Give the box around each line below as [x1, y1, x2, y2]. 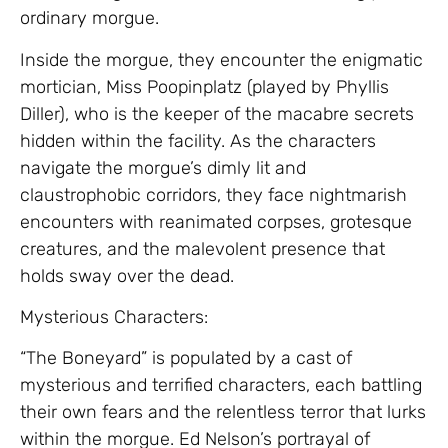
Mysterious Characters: [20, 305, 208, 328]
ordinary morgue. [20, 7, 159, 30]
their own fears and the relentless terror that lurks [20, 401, 426, 424]
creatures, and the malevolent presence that [20, 237, 385, 260]
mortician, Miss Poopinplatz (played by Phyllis [20, 75, 389, 98]
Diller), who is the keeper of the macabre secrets [20, 102, 414, 125]
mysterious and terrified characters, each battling [20, 374, 422, 397]
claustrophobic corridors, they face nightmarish [20, 183, 407, 206]
